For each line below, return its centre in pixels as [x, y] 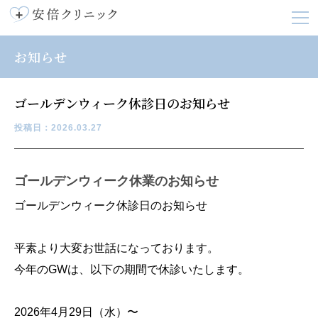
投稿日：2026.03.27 [58, 128]
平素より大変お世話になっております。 [116, 248]
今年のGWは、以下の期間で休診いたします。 [132, 269]
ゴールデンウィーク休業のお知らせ [116, 181]
